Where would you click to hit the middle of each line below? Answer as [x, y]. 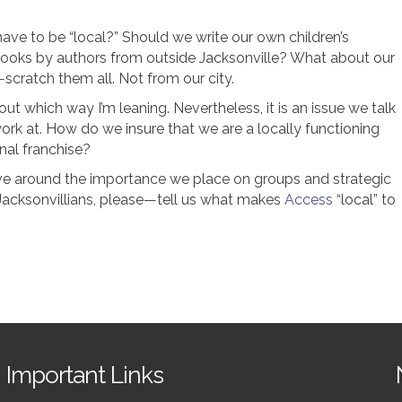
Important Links [84, 375]
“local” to [364, 200]
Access [309, 200]
